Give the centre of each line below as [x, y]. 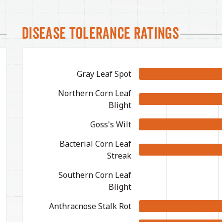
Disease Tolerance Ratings [100, 33]
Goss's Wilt [111, 124]
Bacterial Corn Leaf [95, 143]
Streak [119, 155]
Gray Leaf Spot [104, 74]
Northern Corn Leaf [95, 93]
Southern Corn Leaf [95, 175]
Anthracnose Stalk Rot [90, 206]
